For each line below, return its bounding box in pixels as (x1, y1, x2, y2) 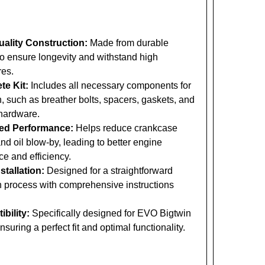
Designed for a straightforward (44, 166, 173, 176)
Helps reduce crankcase (73, 123, 177, 134)
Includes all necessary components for (28, 80, 191, 91)
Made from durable (87, 38, 169, 49)
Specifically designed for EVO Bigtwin (29, 208, 191, 219)
